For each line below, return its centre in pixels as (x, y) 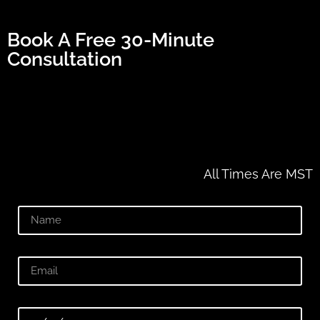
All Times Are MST (258, 174)
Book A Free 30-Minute (111, 40)
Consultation (65, 59)
